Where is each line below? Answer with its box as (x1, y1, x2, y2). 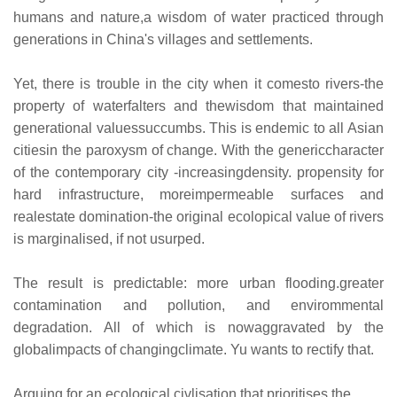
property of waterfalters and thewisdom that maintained (13, 97, 384, 113)
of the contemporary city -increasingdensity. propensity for (13, 164, 384, 180)
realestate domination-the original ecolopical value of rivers (13, 208, 384, 224)
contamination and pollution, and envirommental (13, 297, 384, 313)
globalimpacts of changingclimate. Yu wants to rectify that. (13, 341, 374, 357)
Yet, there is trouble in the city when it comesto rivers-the (13, 75, 384, 91)
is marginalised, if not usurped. (13, 230, 205, 246)
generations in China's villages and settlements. (13, 31, 313, 47)
